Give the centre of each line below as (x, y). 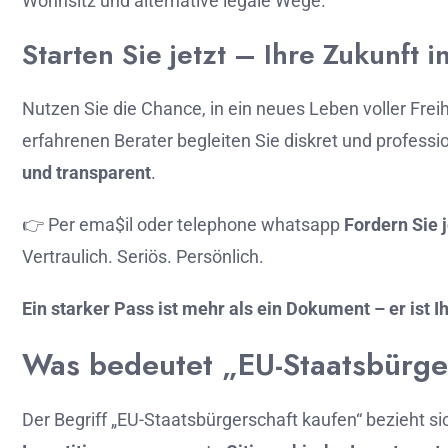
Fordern (378, 224)
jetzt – (217, 54)
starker (82, 308)
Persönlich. (220, 256)
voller (386, 108)
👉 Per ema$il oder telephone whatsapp (183, 224)
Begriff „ (85, 419)
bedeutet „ (163, 364)
